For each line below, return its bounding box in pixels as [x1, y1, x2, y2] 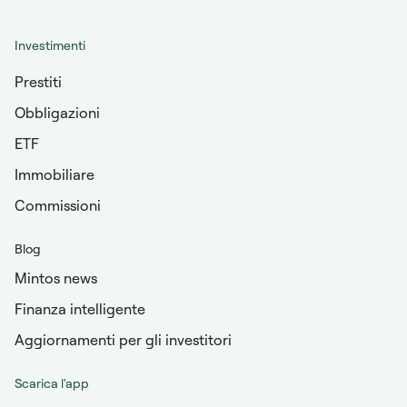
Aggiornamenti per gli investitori [15, 330, 232, 349]
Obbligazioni [15, 103, 100, 122]
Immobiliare [15, 164, 94, 184]
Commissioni [15, 195, 101, 214]
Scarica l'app [15, 374, 89, 391]
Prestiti [15, 72, 62, 91]
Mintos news [15, 268, 97, 287]
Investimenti [15, 36, 85, 53]
